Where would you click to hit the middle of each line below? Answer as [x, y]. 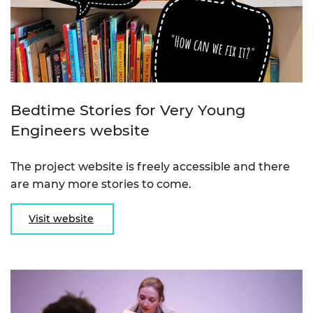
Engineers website [80, 131]
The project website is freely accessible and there [150, 167]
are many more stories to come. [101, 184]
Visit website [61, 219]
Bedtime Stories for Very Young [128, 110]
